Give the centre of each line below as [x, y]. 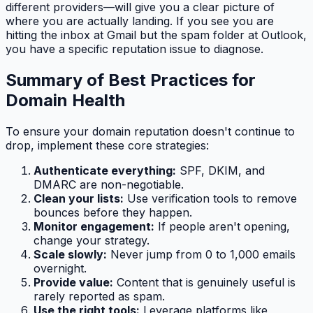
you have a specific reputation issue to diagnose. [134, 49]
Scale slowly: [70, 254]
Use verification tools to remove [210, 198]
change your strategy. [92, 240]
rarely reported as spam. [99, 296]
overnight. [60, 268]
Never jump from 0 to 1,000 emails [201, 254]
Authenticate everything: [105, 170]
